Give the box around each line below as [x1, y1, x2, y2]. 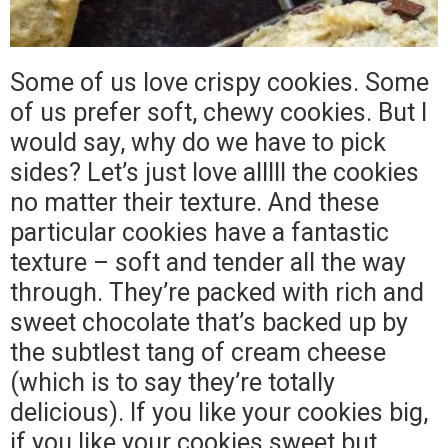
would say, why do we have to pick [10, 127, 386, 157]
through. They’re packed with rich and [10, 277, 424, 307]
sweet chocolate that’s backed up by [10, 307, 408, 337]
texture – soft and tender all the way [10, 247, 406, 277]
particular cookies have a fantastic [10, 217, 389, 247]
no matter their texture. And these [10, 187, 379, 217]
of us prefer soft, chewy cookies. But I [10, 97, 427, 127]
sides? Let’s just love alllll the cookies [10, 157, 419, 187]
